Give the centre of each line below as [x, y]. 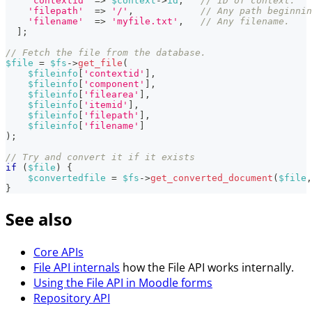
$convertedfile [67, 178]
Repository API [72, 298]
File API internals [77, 267]
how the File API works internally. [207, 267]
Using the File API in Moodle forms [123, 282]
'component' [114, 84]
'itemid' [106, 105]
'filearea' [111, 95]
